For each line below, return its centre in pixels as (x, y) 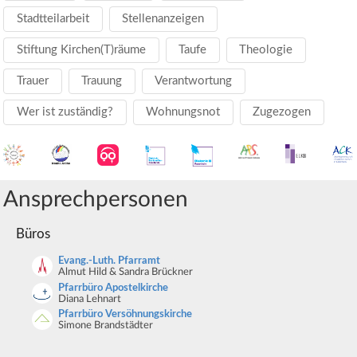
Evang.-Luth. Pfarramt (109, 261)
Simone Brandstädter (105, 326)
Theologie (266, 49)
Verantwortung (194, 80)
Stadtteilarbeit (53, 19)
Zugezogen (282, 112)
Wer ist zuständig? (65, 112)
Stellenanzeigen (163, 19)
